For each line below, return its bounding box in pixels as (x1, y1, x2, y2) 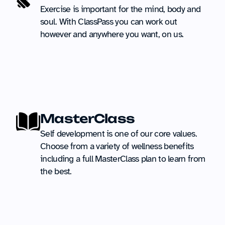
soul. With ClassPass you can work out (40, 16, 177, 27)
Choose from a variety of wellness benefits (40, 141, 194, 152)
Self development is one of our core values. (40, 128, 197, 139)
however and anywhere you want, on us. (40, 29, 184, 40)
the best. (40, 166, 72, 177)
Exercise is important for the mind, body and (40, 4, 201, 15)
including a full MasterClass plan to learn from (40, 153, 205, 164)
